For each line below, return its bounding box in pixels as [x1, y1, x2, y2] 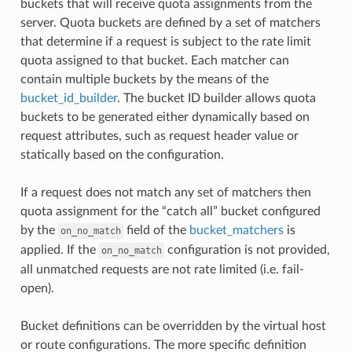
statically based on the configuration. [20, 148, 224, 161]
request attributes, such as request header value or [20, 129, 299, 142]
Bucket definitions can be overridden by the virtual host [20, 319, 326, 332]
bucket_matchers [189, 223, 284, 236]
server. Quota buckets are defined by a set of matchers [20, 16, 321, 29]
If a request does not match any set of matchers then [20, 185, 311, 199]
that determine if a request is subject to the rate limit [20, 35, 311, 48]
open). [20, 281, 54, 295]
